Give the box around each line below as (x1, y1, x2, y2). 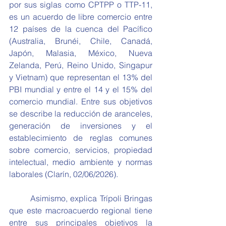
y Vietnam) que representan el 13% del (9, 72, 152, 82)
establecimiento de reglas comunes (9, 133, 152, 143)
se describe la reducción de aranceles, (9, 108, 152, 119)
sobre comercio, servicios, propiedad (9, 145, 152, 155)
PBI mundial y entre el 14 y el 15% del (9, 84, 152, 94)
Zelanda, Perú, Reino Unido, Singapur (9, 60, 152, 70)
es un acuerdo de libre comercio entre (9, 12, 152, 22)
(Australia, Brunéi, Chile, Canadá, (9, 36, 152, 46)
